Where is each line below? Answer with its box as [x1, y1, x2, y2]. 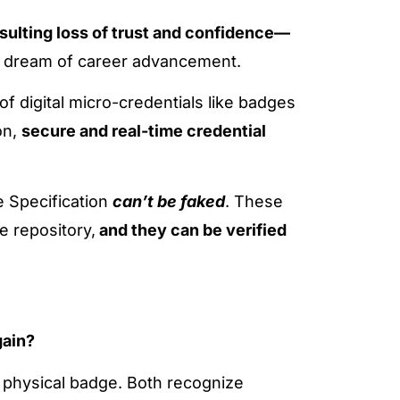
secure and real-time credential [21, 121, 266, 141]
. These [225, 191, 283, 211]
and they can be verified [96, 220, 287, 239]
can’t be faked [112, 191, 225, 211]
